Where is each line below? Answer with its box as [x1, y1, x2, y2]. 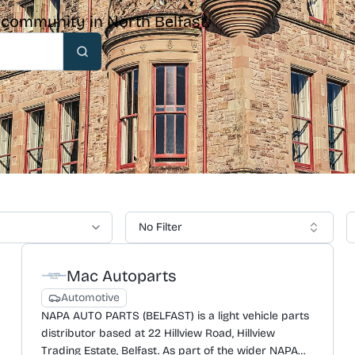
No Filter [139, 220, 183, 234]
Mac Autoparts [66, 266, 177, 285]
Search [81, 51, 119, 65]
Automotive [60, 291, 120, 304]
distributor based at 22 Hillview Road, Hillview [40, 326, 275, 340]
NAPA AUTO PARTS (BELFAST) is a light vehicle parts [40, 309, 309, 323]
